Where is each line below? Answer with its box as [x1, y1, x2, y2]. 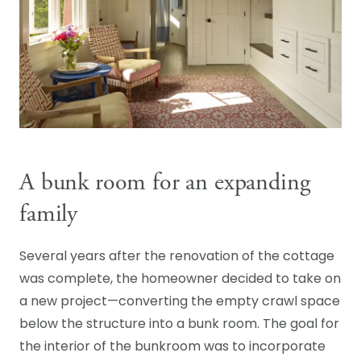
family [19, 198, 78, 230]
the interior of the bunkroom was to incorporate [19, 341, 326, 354]
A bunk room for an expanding [19, 167, 310, 198]
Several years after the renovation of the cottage [19, 251, 334, 263]
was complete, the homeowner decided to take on [19, 273, 341, 286]
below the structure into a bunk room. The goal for [19, 318, 339, 331]
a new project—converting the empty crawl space [19, 296, 340, 309]
